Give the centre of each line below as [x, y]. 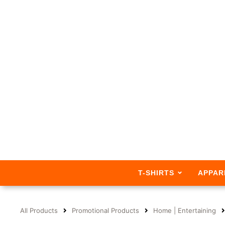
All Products [39, 211]
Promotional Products [105, 211]
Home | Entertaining [185, 211]
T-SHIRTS [156, 173]
